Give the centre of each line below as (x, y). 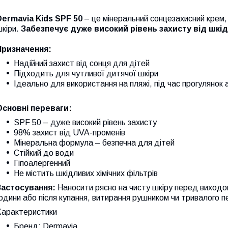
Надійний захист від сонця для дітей (82, 63)
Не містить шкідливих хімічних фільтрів (86, 173)
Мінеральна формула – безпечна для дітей (94, 142)
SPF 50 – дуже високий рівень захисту (85, 122)
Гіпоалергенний (42, 163)
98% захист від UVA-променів (69, 132)
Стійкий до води (44, 153)
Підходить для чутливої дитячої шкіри (86, 73)
